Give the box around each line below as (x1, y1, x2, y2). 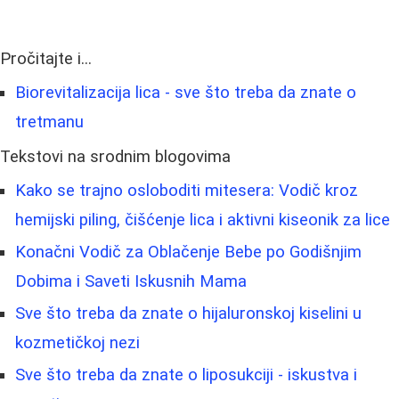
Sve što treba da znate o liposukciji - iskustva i (15, 364, 357, 385)
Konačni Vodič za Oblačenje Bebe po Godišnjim (15, 241, 362, 262)
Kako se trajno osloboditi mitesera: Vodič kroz (15, 180, 358, 200)
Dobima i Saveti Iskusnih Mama (15, 271, 247, 291)
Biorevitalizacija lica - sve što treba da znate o (15, 82, 356, 102)
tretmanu (15, 111, 84, 132)
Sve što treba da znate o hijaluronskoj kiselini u (15, 303, 362, 323)
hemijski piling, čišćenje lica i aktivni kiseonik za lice (15, 209, 390, 230)
